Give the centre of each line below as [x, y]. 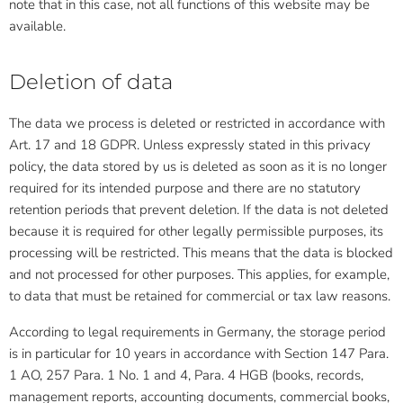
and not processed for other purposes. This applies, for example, [199, 274]
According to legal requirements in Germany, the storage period [197, 332]
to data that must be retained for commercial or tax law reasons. [200, 296]
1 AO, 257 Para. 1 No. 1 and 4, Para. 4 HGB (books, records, [186, 375]
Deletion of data [91, 82]
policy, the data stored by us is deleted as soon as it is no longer [198, 166]
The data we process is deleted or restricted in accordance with [197, 123]
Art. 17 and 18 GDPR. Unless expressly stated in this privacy [190, 145]
